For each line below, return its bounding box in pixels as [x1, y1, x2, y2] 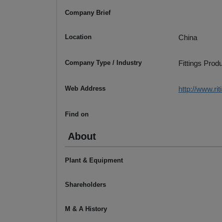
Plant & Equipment [65, 157, 123, 165]
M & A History [65, 205, 107, 213]
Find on [65, 111, 89, 118]
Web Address [65, 85, 106, 93]
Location [65, 33, 92, 41]
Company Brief [65, 9, 111, 17]
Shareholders [65, 181, 106, 189]
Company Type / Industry [65, 59, 142, 67]
